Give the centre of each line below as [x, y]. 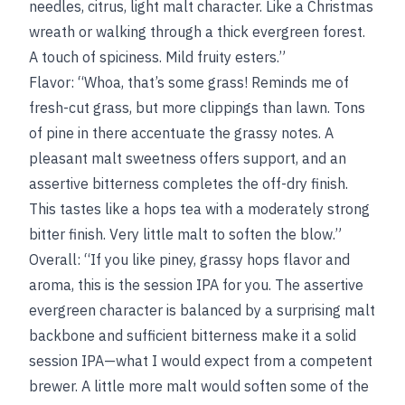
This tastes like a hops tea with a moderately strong [199, 209]
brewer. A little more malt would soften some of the [199, 386]
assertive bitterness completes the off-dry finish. [188, 184]
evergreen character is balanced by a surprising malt [202, 310]
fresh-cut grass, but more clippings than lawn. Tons [197, 108]
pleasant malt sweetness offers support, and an [188, 158]
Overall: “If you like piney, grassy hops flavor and [189, 259]
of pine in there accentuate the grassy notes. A [181, 133]
